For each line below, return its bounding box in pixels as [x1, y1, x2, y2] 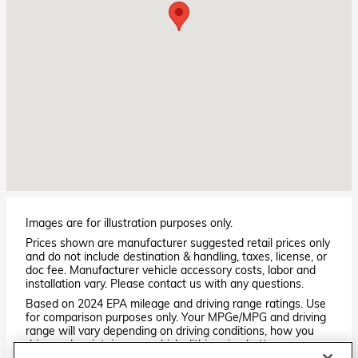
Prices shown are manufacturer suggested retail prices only [26, 235, 330, 250]
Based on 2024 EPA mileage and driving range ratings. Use [26, 296, 326, 311]
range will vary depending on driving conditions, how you [26, 323, 314, 338]
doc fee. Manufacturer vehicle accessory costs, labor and [26, 262, 316, 277]
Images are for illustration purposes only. [26, 215, 233, 230]
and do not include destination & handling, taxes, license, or [26, 249, 327, 264]
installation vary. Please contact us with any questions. [26, 276, 304, 291]
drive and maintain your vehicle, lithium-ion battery [26, 336, 283, 352]
